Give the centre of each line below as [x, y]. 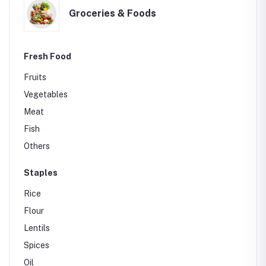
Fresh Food [47, 56]
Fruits [35, 77]
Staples [41, 173]
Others [37, 146]
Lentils [37, 228]
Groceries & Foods [113, 13]
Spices [37, 245]
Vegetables [46, 94]
